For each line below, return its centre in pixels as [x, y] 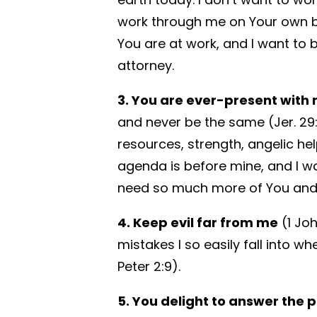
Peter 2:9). [149, 266]
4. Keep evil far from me [198, 223]
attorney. [146, 65]
